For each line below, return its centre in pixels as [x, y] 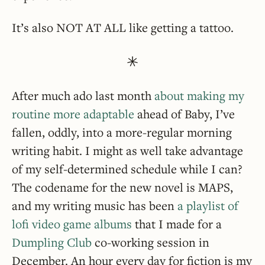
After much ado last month [83, 95]
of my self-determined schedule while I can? [127, 169]
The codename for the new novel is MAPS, [122, 187]
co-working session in [151, 242]
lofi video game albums [72, 224]
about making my [199, 95]
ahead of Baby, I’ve [185, 114]
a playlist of [208, 205]
